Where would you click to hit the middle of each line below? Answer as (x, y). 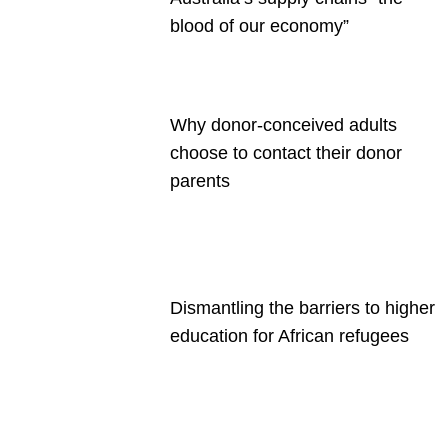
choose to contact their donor (286, 153)
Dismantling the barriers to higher (302, 308)
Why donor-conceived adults (283, 125)
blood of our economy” (259, 26)
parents (200, 181)
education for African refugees (289, 336)
